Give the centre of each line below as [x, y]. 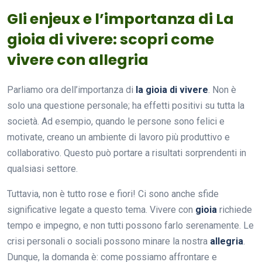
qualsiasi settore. [42, 168]
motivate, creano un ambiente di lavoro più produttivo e [118, 137]
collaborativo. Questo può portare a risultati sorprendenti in [127, 153]
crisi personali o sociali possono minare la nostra [108, 241]
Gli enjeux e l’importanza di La [120, 19]
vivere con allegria [78, 60]
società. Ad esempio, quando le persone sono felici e [116, 121]
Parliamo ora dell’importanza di [71, 89]
